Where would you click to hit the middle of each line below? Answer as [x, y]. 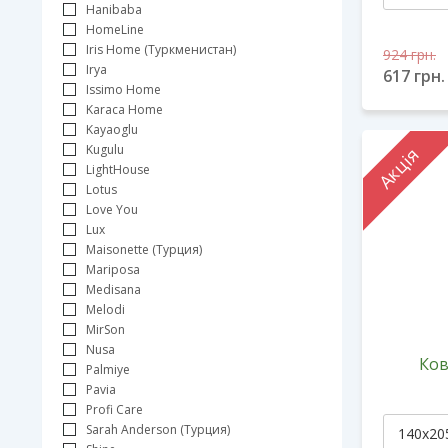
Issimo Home [123, 89]
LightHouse [118, 169]
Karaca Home [124, 109]
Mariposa [113, 269]
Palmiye [108, 369]
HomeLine [115, 29]
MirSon [105, 329]
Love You [112, 209]
